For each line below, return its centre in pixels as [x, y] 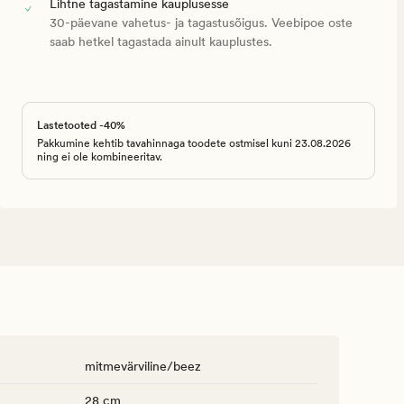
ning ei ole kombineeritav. [100, 157]
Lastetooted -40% [81, 126]
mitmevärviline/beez [143, 367]
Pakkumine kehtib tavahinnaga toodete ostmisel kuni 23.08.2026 [194, 144]
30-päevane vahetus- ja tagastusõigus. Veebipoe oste [201, 23]
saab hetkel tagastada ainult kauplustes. [161, 42]
